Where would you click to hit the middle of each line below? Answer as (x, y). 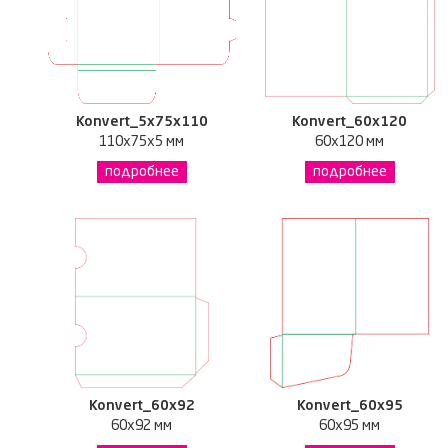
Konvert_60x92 (141, 406)
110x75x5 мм (142, 142)
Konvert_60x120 (350, 122)
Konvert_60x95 (349, 406)
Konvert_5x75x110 (141, 122)
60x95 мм (350, 426)
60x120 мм (350, 142)
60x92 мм (142, 426)
